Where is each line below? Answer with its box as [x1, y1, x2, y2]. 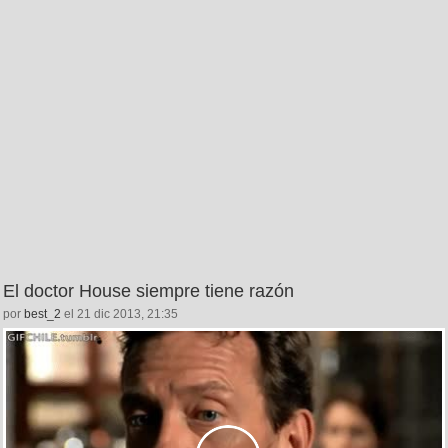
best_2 [24, 306, 61, 321]
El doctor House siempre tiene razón [3, 280, 294, 301]
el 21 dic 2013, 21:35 [61, 306, 178, 321]
